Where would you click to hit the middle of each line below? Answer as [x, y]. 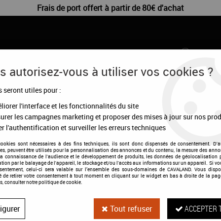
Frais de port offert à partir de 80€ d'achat [110, 8]
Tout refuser [130, 209]
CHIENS [15, 100]
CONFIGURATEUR [154, 100]
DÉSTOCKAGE [76, 100]
